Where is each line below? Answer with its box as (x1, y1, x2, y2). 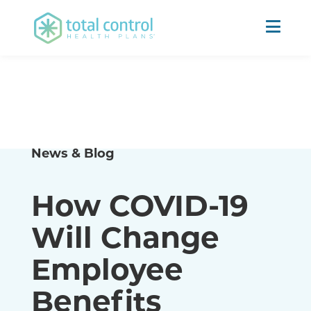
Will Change (31, 217, 219, 255)
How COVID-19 (31, 185, 249, 224)
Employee (31, 249, 183, 287)
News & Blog (31, 144, 115, 161)
